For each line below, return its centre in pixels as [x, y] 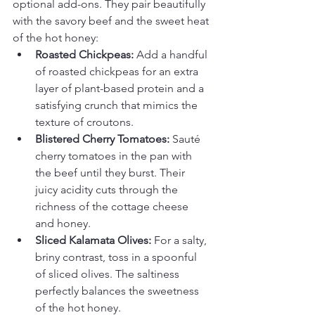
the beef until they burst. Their [111, 173]
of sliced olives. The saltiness [109, 274]
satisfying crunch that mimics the [118, 105]
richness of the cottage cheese [113, 207]
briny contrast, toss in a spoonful [117, 257]
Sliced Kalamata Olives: [93, 240]
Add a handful [172, 55]
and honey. [63, 224]
